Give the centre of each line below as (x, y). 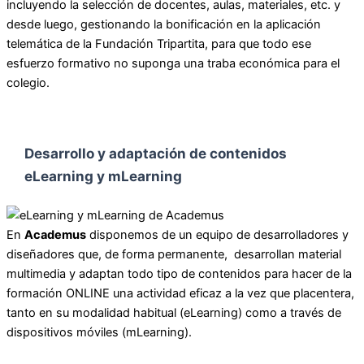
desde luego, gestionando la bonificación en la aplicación (164, 25)
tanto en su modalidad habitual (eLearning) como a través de (174, 312)
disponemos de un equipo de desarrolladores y (217, 234)
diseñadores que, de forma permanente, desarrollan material (174, 254)
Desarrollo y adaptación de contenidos (155, 153)
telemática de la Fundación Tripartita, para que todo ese (159, 44)
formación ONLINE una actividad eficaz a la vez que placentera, (180, 293)
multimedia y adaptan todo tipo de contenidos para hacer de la (179, 273)
